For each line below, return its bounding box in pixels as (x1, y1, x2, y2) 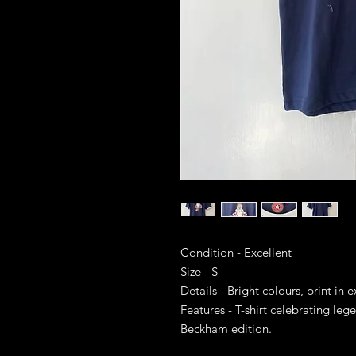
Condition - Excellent (180, 245, 292, 260)
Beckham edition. (180, 321, 272, 336)
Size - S (180, 264, 218, 279)
